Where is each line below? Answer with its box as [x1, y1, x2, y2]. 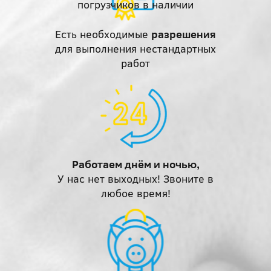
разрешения [151, 27, 216, 42]
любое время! [100, 186, 171, 201]
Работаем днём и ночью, [71, 157, 200, 172]
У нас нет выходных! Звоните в [57, 171, 214, 186]
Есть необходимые [55, 27, 151, 42]
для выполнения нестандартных [55, 41, 216, 56]
